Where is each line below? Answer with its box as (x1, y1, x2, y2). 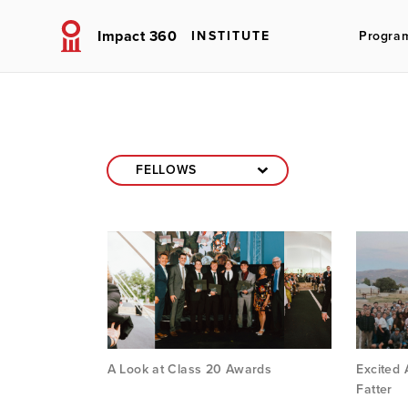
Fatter (356, 382, 393, 398)
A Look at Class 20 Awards (107, 362, 272, 378)
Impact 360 (97, 27, 178, 46)
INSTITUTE (191, 28, 271, 44)
